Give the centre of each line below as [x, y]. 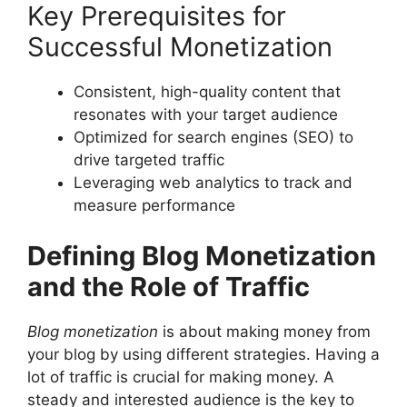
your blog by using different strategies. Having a [203, 354]
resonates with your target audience [206, 115]
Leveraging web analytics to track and [213, 183]
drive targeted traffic [149, 160]
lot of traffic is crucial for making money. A [181, 377]
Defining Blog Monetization [202, 255]
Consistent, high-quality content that [207, 92]
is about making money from [264, 331]
